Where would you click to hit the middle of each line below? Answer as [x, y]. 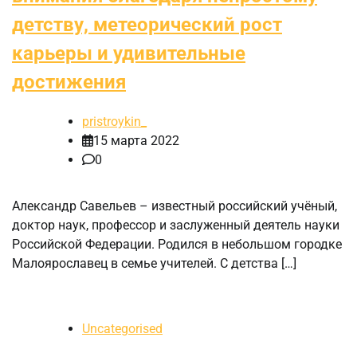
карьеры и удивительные [129, 54]
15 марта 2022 [136, 140]
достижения [69, 82]
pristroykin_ [114, 121]
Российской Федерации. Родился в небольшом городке [177, 244]
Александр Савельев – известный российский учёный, [175, 206]
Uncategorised [122, 328]
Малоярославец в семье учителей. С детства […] [154, 263]
